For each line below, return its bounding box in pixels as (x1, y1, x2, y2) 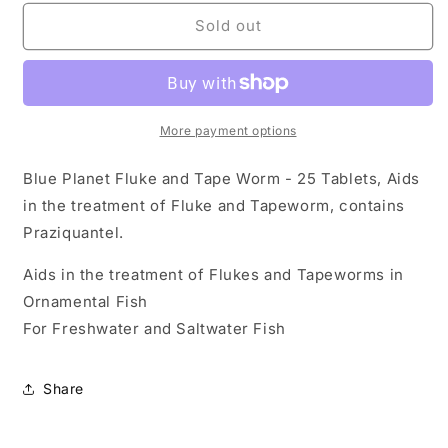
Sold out (194, 16, 262, 36)
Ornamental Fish (23, 291, 148, 311)
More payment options (159, 122, 297, 138)
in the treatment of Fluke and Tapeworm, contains (23, 195, 405, 215)
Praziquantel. (23, 222, 124, 242)
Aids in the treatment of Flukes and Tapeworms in (23, 264, 404, 284)
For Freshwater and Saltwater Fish (23, 318, 286, 338)
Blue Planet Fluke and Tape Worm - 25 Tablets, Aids (23, 168, 421, 188)
